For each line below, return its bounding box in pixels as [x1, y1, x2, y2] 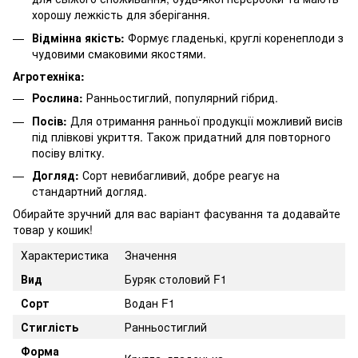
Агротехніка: [13, 68, 85, 85]
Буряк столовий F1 [125, 271, 227, 288]
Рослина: [32, 89, 83, 106]
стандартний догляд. [32, 182, 147, 199]
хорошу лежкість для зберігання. [32, 6, 210, 23]
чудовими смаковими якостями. [32, 45, 206, 62]
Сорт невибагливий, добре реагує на [79, 166, 280, 183]
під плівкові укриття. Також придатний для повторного [32, 128, 331, 145]
